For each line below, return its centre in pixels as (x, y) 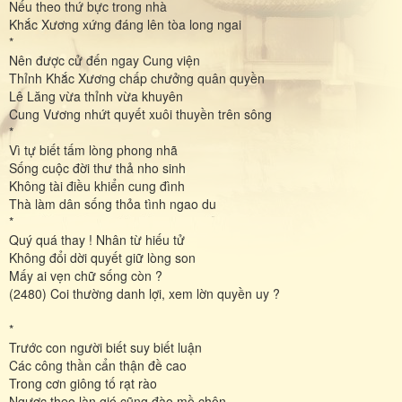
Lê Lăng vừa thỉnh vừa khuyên (96, 96)
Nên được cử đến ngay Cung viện (105, 60)
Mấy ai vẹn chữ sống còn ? (86, 275)
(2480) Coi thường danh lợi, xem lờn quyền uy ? (144, 293)
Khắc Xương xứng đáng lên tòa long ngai (125, 24)
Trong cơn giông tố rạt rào (83, 383)
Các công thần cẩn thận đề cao (98, 365)
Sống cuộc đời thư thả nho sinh (97, 167)
